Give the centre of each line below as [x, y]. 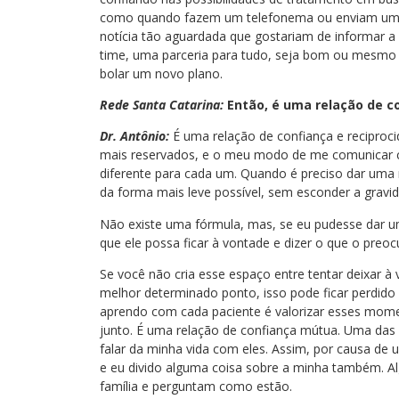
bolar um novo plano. [161, 73]
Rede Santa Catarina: [162, 105]
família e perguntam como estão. [196, 387]
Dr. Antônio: [134, 136]
